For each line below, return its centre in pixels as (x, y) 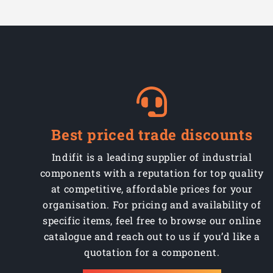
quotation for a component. (152, 252)
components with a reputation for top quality (152, 173)
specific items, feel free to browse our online (152, 221)
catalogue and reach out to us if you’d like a (152, 236)
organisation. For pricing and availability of (152, 205)
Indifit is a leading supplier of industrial (152, 157)
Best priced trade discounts (152, 135)
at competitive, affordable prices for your (152, 189)
